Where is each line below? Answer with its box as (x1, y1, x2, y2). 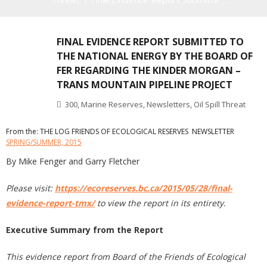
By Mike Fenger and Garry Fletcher (6, 155, 139, 167)
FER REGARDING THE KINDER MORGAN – (57, 64, 241, 77)
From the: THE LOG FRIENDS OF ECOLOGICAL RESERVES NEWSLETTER (6, 126, 234, 136)
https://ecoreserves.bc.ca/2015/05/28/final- (55, 182, 232, 194)
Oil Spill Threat (194, 99, 246, 110)
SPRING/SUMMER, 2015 (6, 137, 82, 147)
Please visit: (6, 182, 52, 194)
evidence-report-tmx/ (6, 197, 95, 209)
